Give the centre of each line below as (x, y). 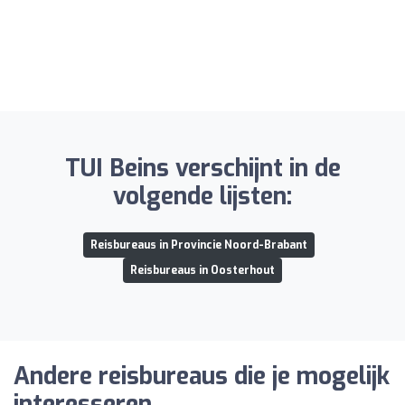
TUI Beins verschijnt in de (202, 168)
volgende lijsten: (202, 196)
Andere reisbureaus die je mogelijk (202, 376)
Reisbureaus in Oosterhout (202, 270)
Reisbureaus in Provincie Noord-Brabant (199, 245)
